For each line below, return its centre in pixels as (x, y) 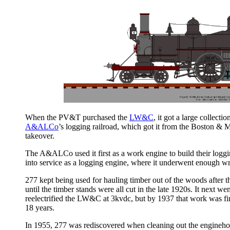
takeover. (40, 136)
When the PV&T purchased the (77, 117)
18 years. (40, 208)
